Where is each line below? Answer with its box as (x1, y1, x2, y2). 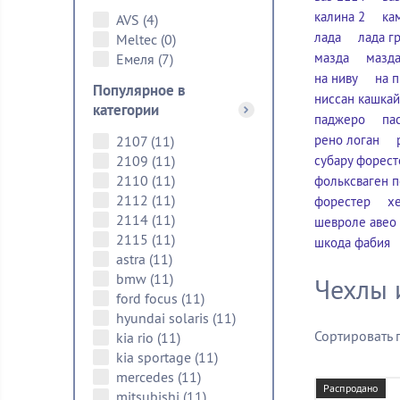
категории (93, 100, 159, 120)
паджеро (314, 111, 365, 128)
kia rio (116, 329, 157, 346)
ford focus (116, 289, 181, 307)
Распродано (323, 381, 379, 395)
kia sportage (116, 348, 195, 366)
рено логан (314, 131, 379, 148)
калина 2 (314, 8, 365, 25)
